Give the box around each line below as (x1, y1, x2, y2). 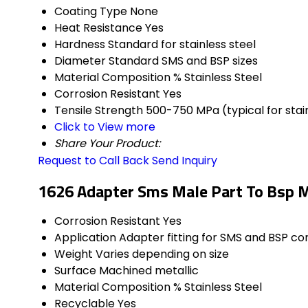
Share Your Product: (54, 135, 160, 152)
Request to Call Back (38, 153, 149, 169)
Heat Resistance (54, 20, 142, 36)
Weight (54, 246, 93, 263)
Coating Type (54, 3, 127, 20)
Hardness (54, 36, 105, 53)
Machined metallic (99, 263, 199, 279)
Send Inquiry (152, 153, 217, 169)
